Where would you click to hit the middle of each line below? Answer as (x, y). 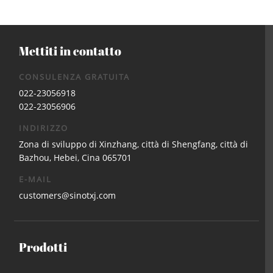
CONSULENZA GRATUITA (75, 77)
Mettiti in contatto (70, 51)
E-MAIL (36, 179)
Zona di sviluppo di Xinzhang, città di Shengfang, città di (134, 144)
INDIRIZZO (44, 128)
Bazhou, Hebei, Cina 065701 (76, 158)
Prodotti (43, 247)
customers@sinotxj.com (68, 196)
